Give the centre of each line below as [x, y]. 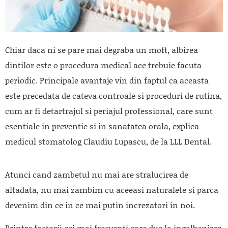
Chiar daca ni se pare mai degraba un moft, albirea [102, 49]
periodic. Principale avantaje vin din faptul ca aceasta [107, 80]
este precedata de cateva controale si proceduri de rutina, [113, 95]
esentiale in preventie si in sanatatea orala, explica [102, 126]
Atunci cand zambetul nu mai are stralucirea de [97, 174]
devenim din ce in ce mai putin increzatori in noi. [100, 205]
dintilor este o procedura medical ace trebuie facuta [103, 65]
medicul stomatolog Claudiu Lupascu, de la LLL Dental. [108, 141]
